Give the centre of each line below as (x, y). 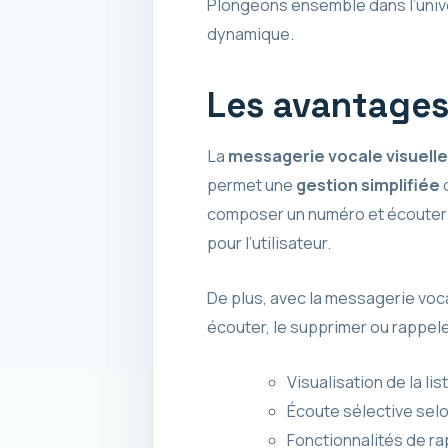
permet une (251, 185)
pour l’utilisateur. (268, 243)
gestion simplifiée (367, 185)
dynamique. (250, 33)
